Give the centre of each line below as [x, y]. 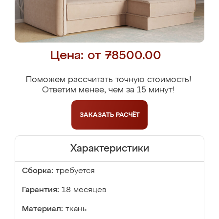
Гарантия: [41, 190]
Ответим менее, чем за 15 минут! [108, 90]
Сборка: [38, 171]
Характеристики [109, 149]
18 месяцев [84, 190]
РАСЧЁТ [128, 115]
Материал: [43, 209]
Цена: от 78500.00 [106, 56]
